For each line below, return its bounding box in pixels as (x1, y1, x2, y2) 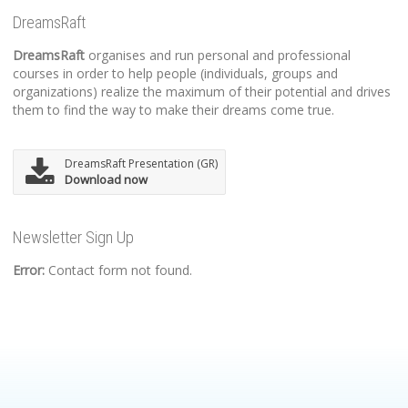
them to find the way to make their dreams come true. (13, 100, 334, 118)
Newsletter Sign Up (13, 227, 134, 247)
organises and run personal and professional (85, 46, 351, 64)
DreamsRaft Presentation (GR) (65, 155, 218, 171)
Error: (13, 260, 45, 279)
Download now (65, 170, 148, 188)
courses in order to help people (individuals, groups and (13, 64, 338, 82)
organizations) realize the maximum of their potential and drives (13, 82, 391, 100)
